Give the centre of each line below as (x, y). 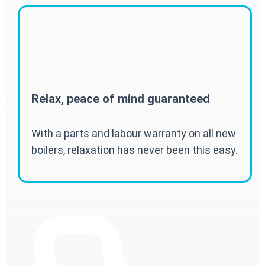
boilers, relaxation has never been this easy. (134, 150)
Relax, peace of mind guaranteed (120, 99)
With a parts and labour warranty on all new (133, 134)
